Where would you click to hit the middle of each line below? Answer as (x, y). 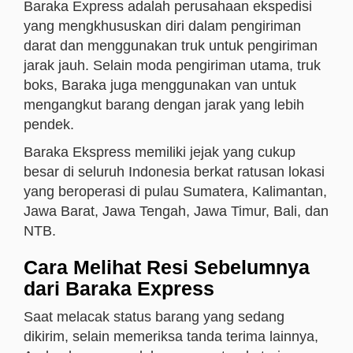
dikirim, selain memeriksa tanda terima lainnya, (171, 336)
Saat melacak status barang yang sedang (154, 317)
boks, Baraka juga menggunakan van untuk (160, 85)
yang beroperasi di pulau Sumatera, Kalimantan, (175, 191)
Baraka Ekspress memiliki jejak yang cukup (160, 152)
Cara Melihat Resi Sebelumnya (167, 267)
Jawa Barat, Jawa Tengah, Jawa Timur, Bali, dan (176, 211)
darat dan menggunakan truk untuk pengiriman (171, 46)
